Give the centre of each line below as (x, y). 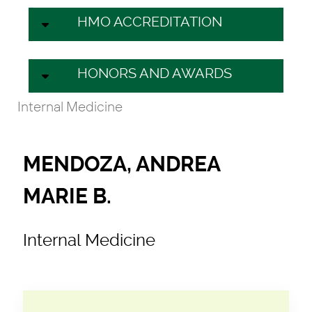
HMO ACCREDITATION (150, 21)
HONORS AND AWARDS (155, 73)
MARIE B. (67, 196)
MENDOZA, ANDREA (122, 164)
